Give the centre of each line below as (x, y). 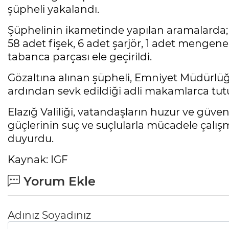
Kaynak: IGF (38, 160)
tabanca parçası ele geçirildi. (80, 57)
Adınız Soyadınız (49, 215)
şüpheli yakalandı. (53, 9)
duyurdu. (31, 139)
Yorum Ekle (58, 181)
